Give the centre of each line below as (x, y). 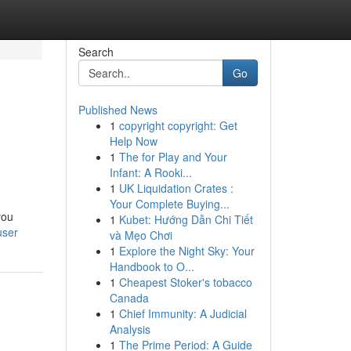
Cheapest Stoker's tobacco (185, 282)
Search (96, 52)
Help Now (133, 141)
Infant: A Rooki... (150, 172)
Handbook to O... (152, 266)
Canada (129, 298)
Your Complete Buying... (169, 204)
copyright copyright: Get (178, 125)
